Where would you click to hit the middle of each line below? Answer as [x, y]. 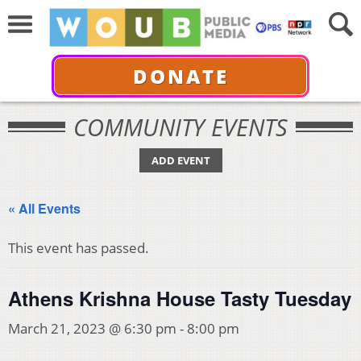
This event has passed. [79, 248]
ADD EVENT [180, 160]
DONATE [180, 76]
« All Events [44, 208]
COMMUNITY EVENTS [180, 127]
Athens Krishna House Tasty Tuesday [180, 298]
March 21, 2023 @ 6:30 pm [92, 328]
